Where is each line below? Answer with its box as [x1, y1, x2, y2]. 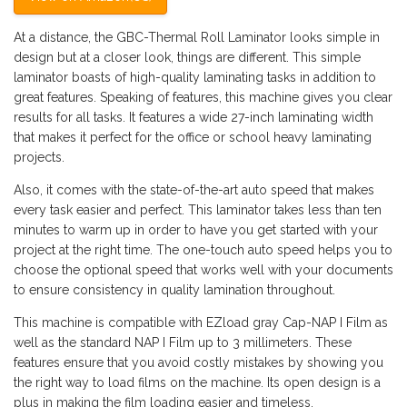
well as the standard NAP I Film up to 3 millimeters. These [14, 335, 352, 350]
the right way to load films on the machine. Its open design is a [14, 375, 381, 390]
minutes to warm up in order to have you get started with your [14, 223, 378, 237]
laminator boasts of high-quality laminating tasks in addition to [14, 70, 376, 84]
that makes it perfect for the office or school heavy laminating [14, 130, 372, 144]
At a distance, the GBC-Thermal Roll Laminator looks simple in [14, 30, 380, 45]
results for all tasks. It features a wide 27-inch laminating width [14, 110, 373, 124]
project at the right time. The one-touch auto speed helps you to [14, 243, 392, 257]
